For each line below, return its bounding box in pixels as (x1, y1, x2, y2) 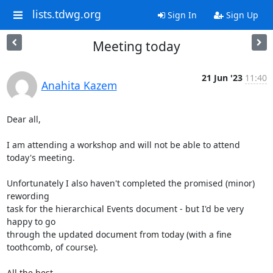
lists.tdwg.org (32, 7, 101, 22)
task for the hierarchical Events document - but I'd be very (6, 203, 244, 214)
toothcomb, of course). (6, 241, 98, 253)
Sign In (165, 9, 197, 21)
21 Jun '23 (201, 72, 243, 83)
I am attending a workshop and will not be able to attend (6, 139, 240, 151)
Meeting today (93, 38, 180, 55)
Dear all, (6, 113, 41, 125)
